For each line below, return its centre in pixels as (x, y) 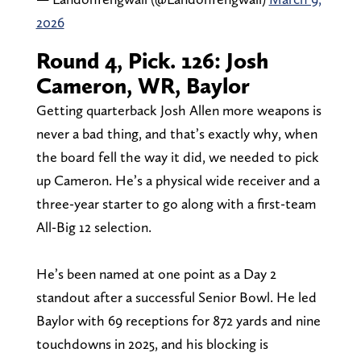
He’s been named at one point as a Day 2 (156, 273)
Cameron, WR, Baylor (143, 85)
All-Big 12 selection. (93, 226)
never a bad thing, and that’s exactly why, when (176, 133)
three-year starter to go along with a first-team (176, 203)
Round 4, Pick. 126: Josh (152, 60)
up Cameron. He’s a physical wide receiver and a (178, 180)
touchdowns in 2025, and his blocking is (152, 343)
